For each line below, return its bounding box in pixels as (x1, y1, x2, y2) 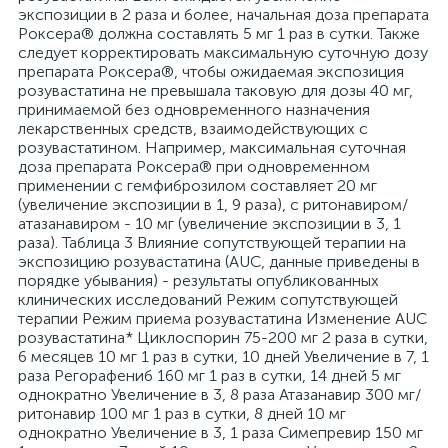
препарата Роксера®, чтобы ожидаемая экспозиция (18, 62, 404, 81)
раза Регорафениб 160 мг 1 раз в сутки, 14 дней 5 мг (18, 366, 401, 385)
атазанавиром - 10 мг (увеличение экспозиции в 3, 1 (18, 214, 401, 233)
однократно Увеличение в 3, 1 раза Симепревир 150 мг (18, 423, 423, 442)
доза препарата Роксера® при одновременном (18, 157, 370, 176)
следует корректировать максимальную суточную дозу (18, 43, 428, 62)
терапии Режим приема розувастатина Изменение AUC (18, 309, 427, 328)
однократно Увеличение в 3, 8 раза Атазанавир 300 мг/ (18, 385, 421, 404)
